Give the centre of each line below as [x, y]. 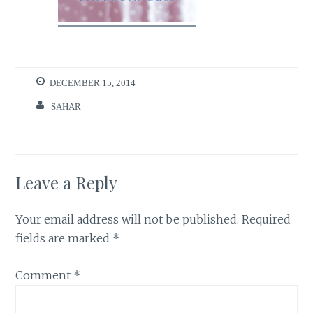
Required [267, 220]
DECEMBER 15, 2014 [93, 83]
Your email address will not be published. [128, 220]
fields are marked [64, 239]
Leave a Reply [67, 183]
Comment [45, 275]
